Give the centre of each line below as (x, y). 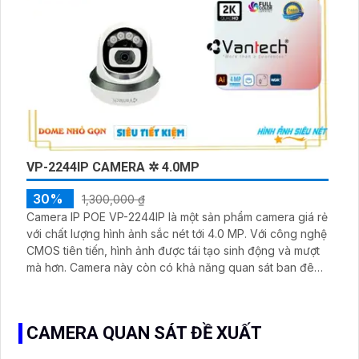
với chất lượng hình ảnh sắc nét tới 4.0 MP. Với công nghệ (138, 233)
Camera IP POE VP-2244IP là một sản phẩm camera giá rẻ (177, 216)
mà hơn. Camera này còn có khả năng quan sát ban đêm (48, 267)
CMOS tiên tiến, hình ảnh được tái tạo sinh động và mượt (173, 250)
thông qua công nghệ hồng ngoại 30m (127, 284)
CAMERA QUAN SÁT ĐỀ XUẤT (144, 333)
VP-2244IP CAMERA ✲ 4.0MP (113, 167)
